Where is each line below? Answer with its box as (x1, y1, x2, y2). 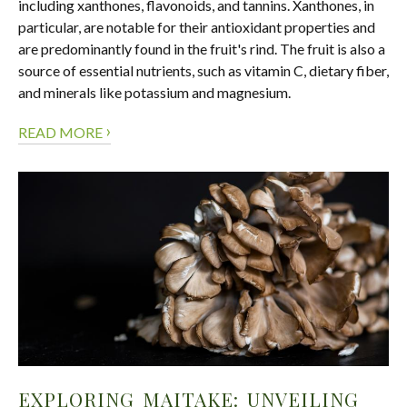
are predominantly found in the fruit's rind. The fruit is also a (18, 39, 385, 57)
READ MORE (18, 123, 105, 141)
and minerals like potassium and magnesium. (18, 83, 291, 101)
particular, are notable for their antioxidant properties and (18, 17, 375, 35)
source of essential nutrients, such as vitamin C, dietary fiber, (18, 61, 389, 79)
